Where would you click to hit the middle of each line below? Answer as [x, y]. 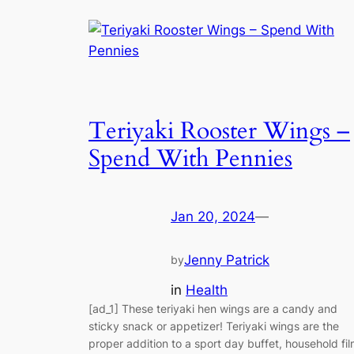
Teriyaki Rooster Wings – [219, 132]
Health [207, 290]
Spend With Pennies [190, 159]
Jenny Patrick [227, 260]
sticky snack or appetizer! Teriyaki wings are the [214, 326]
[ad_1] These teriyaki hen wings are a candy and [213, 309]
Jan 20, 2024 [213, 216]
